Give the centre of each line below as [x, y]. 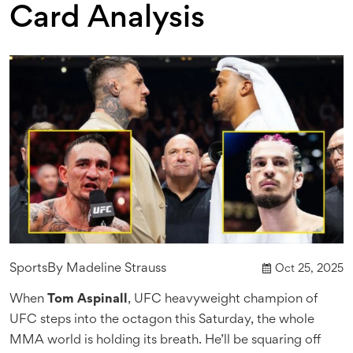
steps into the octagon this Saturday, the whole [176, 320]
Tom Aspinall [87, 299]
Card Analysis [107, 20]
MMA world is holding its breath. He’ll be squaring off [165, 340]
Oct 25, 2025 [309, 269]
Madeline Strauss [116, 269]
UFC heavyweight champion [218, 299]
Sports [28, 269]
